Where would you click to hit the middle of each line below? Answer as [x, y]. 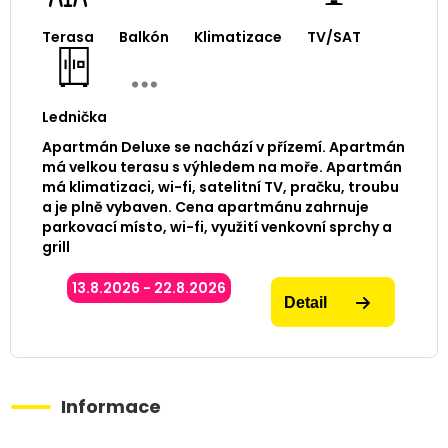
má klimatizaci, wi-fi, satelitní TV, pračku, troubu [220, 186]
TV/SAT [333, 36]
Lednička [74, 116]
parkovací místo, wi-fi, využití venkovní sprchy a [216, 226]
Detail [305, 302]
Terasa [67, 36]
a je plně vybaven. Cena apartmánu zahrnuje [205, 206]
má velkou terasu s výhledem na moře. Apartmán [221, 166]
